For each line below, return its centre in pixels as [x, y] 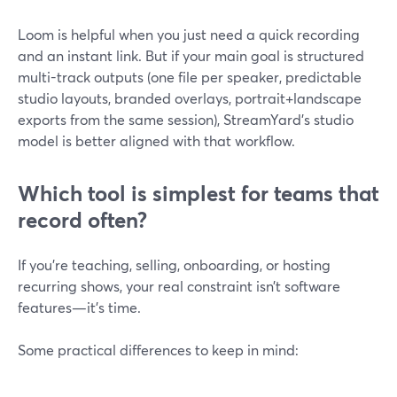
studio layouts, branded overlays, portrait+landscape [190, 98]
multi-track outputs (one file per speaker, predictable [190, 77]
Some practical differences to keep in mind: [158, 350]
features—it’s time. [79, 307]
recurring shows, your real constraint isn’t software [179, 286]
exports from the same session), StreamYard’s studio [186, 119]
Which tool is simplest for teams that [198, 193]
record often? [82, 220]
